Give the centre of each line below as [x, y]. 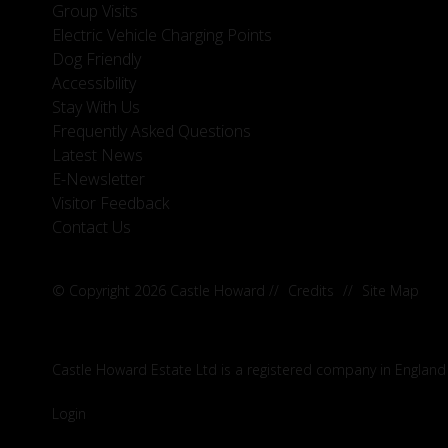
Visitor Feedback [110, 202]
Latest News [97, 154]
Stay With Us [96, 106]
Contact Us [91, 226]
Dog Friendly [96, 58]
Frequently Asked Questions [151, 130]
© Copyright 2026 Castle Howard [158, 290]
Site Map [390, 290]
